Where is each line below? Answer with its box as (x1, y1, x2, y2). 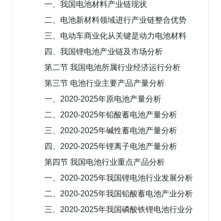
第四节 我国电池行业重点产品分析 (44, 157, 165, 166)
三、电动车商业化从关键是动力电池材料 (44, 31, 186, 40)
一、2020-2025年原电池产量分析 (44, 94, 161, 103)
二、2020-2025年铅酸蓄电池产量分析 (44, 110, 177, 119)
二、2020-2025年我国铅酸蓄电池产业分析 (44, 189, 193, 198)
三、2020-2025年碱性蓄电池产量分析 (44, 126, 177, 135)
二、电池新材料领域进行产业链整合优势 (44, 15, 186, 24)
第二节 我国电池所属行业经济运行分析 (44, 63, 181, 72)
